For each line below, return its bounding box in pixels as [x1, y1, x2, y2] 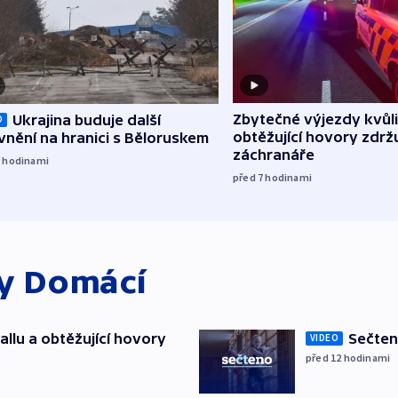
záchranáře [233, 147, 314, 163]
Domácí [23, 263, 147, 300]
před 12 [306, 350, 344, 364]
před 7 [233, 171, 266, 185]
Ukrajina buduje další [12, 111, 161, 128]
